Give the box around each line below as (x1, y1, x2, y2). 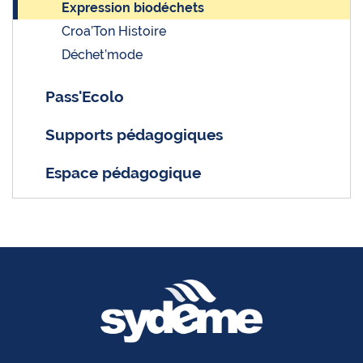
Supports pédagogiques (45, 125, 223, 143)
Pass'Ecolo (45, 87, 124, 105)
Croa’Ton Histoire (62, 23, 166, 39)
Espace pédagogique (45, 163, 201, 181)
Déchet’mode (62, 46, 143, 62)
